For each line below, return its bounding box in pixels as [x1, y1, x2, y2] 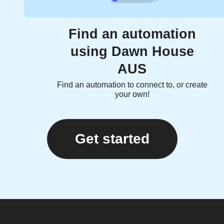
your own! [114, 90, 149, 99]
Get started [74, 131, 149, 147]
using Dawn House [70, 44, 194, 59]
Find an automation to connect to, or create [56, 80, 207, 89]
